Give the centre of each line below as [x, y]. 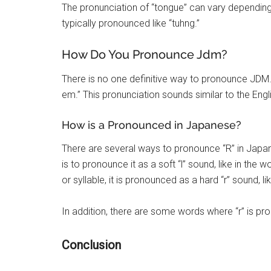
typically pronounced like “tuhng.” [131, 24]
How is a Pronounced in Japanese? [152, 125]
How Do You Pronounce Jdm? [145, 55]
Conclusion [91, 245]
